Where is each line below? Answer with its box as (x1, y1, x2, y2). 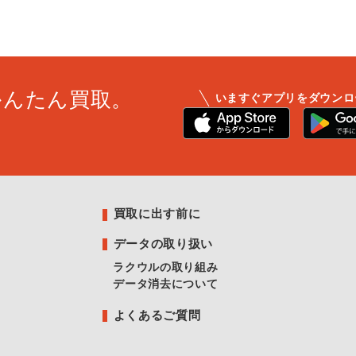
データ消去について (113, 277, 219, 290)
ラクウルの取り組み (113, 260, 219, 273)
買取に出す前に (113, 207, 201, 220)
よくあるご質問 (113, 308, 201, 322)
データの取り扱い (113, 236, 213, 250)
